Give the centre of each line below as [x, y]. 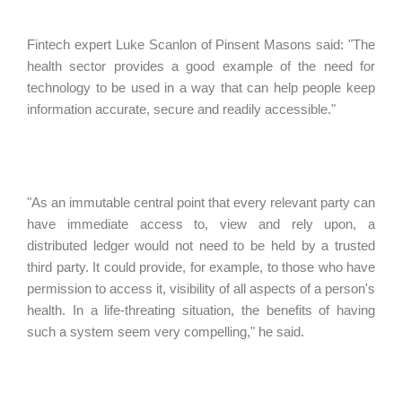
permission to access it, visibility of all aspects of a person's [201, 288]
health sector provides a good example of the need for [201, 66]
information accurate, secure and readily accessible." [181, 109]
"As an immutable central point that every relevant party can [201, 202]
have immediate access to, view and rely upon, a [201, 224]
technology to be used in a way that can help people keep [201, 87]
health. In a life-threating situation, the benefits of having [201, 310]
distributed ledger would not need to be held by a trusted [201, 245]
